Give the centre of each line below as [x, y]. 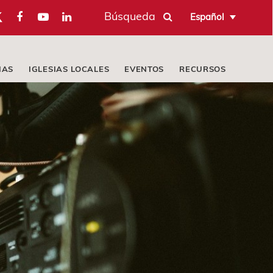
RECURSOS [203, 69]
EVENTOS [144, 69]
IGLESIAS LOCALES [69, 69]
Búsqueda [130, 16]
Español [207, 16]
